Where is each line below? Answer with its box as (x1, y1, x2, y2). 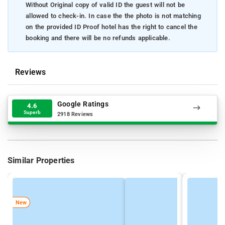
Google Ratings (57, 99, 108, 108)
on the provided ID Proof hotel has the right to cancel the (26, 23, 197, 31)
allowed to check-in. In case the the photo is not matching (26, 12, 201, 20)
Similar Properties (8, 156, 75, 166)
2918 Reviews (57, 110, 93, 118)
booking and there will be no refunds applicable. (26, 34, 170, 42)
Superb (23, 109, 41, 116)
